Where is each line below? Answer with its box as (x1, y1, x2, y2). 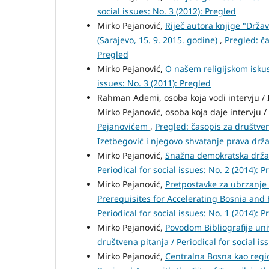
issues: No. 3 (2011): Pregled (97, 77, 211, 89)
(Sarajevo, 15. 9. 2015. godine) (97, 34, 220, 46)
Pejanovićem (97, 120, 150, 132)
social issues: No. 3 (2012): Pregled (97, 5, 236, 17)
